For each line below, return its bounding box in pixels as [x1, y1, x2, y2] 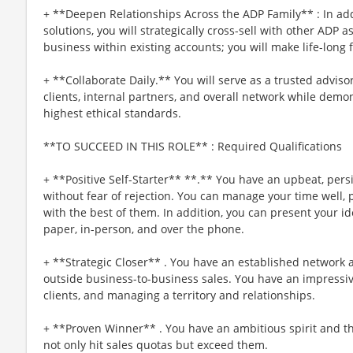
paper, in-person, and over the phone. [43, 221, 244, 236]
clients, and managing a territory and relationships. [43, 287, 315, 303]
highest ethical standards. [43, 105, 181, 121]
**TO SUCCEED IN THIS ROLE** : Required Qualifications [43, 138, 342, 154]
